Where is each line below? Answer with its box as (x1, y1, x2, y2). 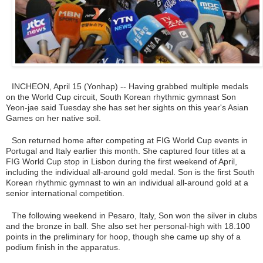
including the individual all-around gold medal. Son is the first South (6, 167, 255, 177)
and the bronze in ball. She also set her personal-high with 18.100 (6, 221, 250, 231)
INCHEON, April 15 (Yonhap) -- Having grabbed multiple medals (12, 81, 248, 91)
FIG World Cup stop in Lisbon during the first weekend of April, (6, 156, 237, 166)
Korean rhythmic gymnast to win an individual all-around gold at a (6, 177, 248, 187)
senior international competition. (6, 188, 124, 198)
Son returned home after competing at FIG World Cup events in (12, 135, 248, 145)
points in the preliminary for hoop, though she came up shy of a (6, 231, 241, 241)
